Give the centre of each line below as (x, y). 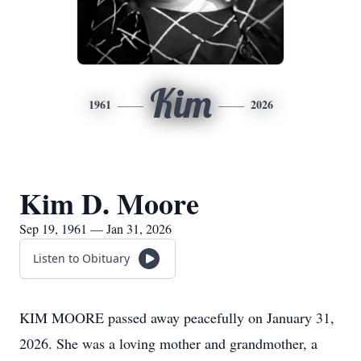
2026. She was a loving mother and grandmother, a (168, 343)
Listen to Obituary (81, 258)
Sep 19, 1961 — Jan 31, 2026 (95, 228)
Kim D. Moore (109, 203)
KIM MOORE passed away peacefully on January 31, (177, 317)
